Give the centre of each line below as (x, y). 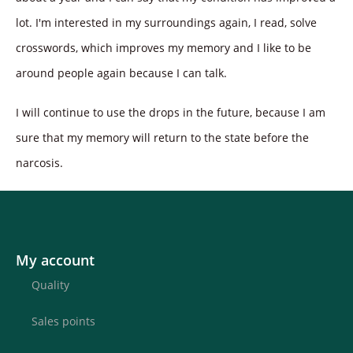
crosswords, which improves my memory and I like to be (163, 47)
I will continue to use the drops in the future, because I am (171, 113)
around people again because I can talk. (121, 72)
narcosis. (39, 163)
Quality (50, 284)
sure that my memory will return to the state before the (162, 138)
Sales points (63, 321)
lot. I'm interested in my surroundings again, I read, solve (166, 22)
